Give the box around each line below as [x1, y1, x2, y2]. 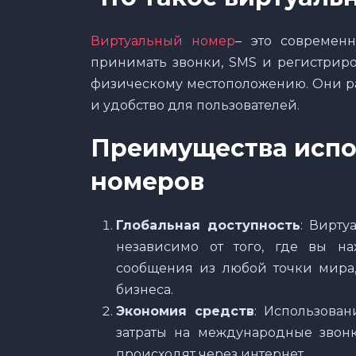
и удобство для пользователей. [91, 97, 300, 113]
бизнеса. [116, 281, 173, 297]
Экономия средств [116, 303, 255, 319]
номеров [91, 166, 204, 196]
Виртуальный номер [91, 33, 236, 48]
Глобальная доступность [116, 217, 301, 233]
